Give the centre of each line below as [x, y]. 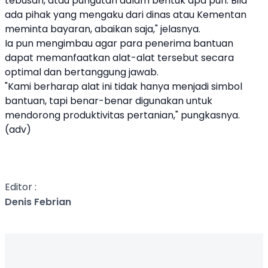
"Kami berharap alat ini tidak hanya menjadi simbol [124, 86]
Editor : [21, 187]
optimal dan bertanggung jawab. [82, 72]
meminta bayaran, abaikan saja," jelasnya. [103, 29]
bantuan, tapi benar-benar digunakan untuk [109, 101]
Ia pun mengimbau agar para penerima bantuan [119, 43]
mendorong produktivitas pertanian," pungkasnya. [122, 115]
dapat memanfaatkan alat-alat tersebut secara [119, 58]
